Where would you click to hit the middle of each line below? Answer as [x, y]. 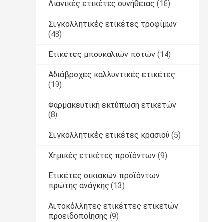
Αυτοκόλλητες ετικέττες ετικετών [113, 206]
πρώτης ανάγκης [79, 185]
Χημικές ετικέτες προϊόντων [102, 155]
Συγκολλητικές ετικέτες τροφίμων [112, 24]
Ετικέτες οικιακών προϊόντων [104, 175]
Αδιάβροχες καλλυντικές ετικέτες [112, 74]
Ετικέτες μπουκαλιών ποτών [102, 54]
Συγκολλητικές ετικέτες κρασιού [109, 135]
